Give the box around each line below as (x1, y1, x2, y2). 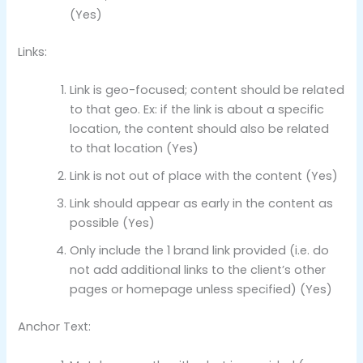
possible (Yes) (70, 215, 156, 232)
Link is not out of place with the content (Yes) (70, 168, 339, 185)
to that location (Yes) (70, 140, 199, 157)
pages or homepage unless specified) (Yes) (70, 281, 333, 298)
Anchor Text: (18, 318, 92, 335)
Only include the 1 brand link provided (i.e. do (70, 242, 330, 259)
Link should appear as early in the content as (70, 195, 334, 212)
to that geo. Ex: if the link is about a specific (70, 101, 325, 118)
